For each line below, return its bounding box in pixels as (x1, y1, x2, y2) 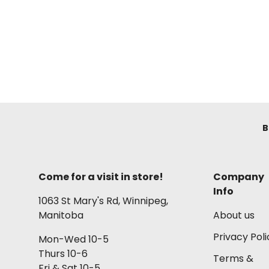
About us (213, 208, 255, 222)
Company (213, 169, 265, 184)
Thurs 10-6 (38, 246, 88, 261)
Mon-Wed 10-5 (38, 232, 109, 246)
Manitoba (38, 208, 83, 222)
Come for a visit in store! (38, 169, 163, 184)
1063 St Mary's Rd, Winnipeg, (38, 193, 168, 208)
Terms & (213, 251, 254, 265)
